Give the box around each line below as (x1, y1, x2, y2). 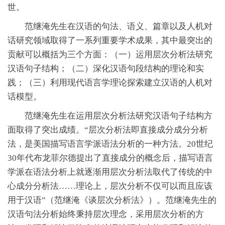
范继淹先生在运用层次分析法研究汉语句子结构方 (8, 110, 212, 121)
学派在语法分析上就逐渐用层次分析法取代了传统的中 (8, 167, 212, 177)
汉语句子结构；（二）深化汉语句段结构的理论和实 (8, 63, 204, 73)
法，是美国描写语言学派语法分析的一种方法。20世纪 (8, 139, 213, 149)
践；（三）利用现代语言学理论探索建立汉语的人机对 (8, 77, 212, 87)
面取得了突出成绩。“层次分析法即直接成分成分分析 (8, 125, 208, 135)
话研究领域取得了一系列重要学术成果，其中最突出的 (8, 35, 212, 45)
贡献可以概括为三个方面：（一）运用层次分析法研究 (8, 49, 212, 59)
